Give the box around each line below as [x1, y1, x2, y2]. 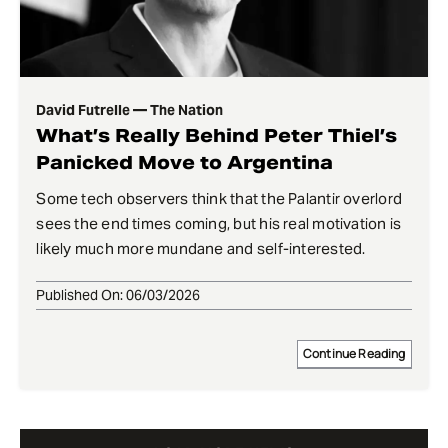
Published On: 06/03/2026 [36, 286, 201, 305]
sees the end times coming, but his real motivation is [36, 214, 402, 234]
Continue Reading [302, 345, 406, 363]
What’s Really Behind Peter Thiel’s [36, 124, 398, 148]
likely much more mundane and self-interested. [36, 239, 366, 259]
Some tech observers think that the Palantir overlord [36, 189, 403, 209]
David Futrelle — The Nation [36, 101, 224, 120]
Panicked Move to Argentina [36, 151, 334, 175]
